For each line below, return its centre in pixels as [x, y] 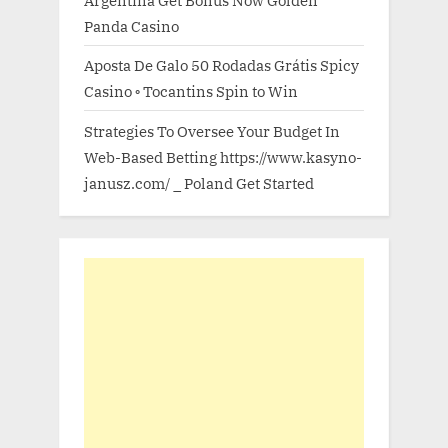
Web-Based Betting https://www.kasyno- [223, 156]
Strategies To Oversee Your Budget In [212, 130]
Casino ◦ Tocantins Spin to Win [191, 91]
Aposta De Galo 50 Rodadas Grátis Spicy [221, 65]
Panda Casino [131, 26]
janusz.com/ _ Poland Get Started [199, 182]
